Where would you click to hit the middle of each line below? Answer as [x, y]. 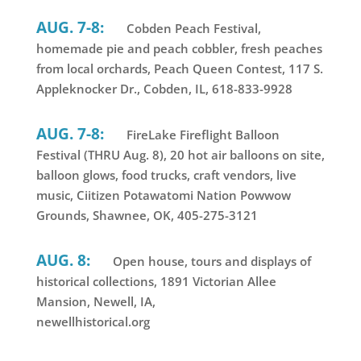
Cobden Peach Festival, [192, 29]
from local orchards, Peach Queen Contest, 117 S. [179, 69]
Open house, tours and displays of [210, 261]
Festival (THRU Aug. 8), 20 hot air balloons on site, [180, 155]
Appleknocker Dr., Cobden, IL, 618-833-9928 [164, 89]
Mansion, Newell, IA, [95, 302]
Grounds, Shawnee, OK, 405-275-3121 [147, 216]
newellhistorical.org [93, 322]
